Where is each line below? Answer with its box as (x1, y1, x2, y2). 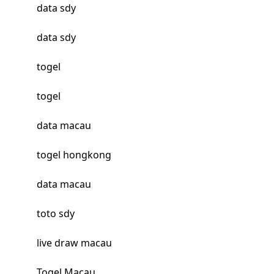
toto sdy (36, 207, 75, 221)
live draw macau (36, 236, 112, 250)
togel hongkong (36, 148, 111, 162)
